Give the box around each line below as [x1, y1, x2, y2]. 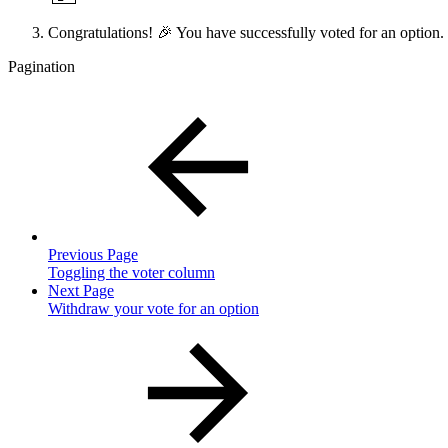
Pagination [8, 57, 75, 75]
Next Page [48, 281, 114, 299]
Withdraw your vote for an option [48, 299, 259, 317]
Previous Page [48, 245, 138, 263]
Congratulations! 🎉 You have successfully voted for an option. [48, 23, 444, 41]
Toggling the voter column [48, 263, 215, 281]
